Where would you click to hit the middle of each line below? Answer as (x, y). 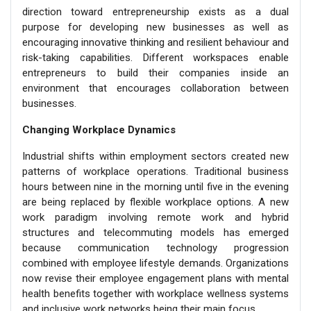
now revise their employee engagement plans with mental (155, 278)
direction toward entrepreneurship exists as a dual (155, 11)
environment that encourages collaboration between (155, 88)
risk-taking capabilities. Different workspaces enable (155, 57)
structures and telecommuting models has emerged (155, 232)
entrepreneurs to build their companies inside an (155, 73)
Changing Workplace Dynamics (99, 129)
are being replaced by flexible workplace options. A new (155, 202)
